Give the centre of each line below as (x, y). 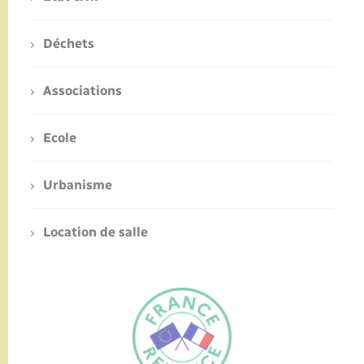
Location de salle (96, 232)
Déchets (69, 44)
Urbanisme (78, 185)
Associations (83, 91)
